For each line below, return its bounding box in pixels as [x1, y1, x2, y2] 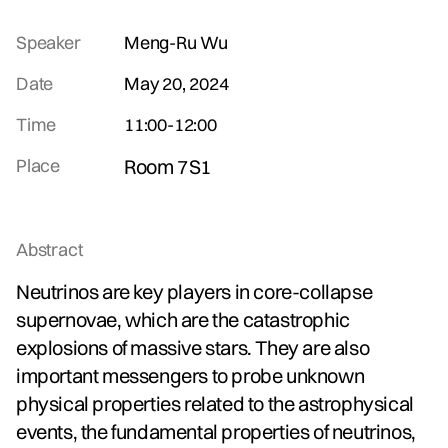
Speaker [16, 30, 81, 54]
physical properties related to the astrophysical [16, 390, 414, 416]
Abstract [16, 237, 83, 261]
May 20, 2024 [124, 71, 229, 95]
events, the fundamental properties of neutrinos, [16, 418, 416, 444]
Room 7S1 [124, 153, 212, 179]
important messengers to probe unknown [16, 362, 365, 388]
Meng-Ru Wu [124, 30, 228, 54]
